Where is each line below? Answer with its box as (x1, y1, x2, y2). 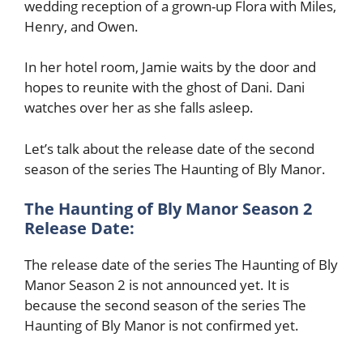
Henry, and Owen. (24, 16, 139, 36)
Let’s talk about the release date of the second (24, 139, 314, 158)
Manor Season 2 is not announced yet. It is (24, 275, 289, 295)
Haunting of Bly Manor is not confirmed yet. (24, 316, 299, 335)
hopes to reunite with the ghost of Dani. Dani (24, 78, 305, 97)
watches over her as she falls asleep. (24, 98, 254, 117)
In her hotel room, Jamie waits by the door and (24, 58, 316, 77)
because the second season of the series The (24, 296, 306, 315)
